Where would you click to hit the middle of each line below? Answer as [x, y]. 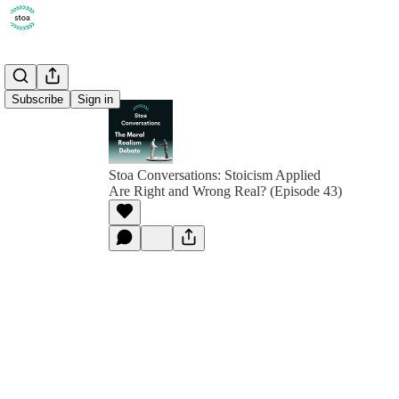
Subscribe [37, 99]
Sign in [95, 99]
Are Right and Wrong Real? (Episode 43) [225, 191]
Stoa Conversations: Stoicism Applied [215, 175]
